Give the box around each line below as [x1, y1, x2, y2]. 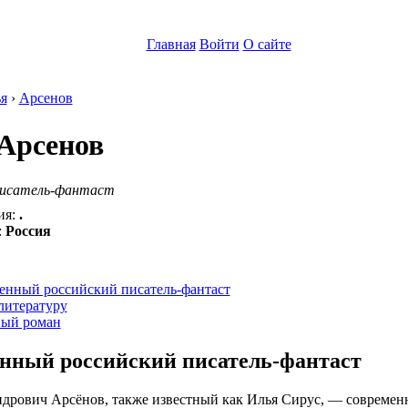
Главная [146, 36, 196, 52]
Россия [5, 222, 51, 239]
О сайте [242, 36, 291, 52]
